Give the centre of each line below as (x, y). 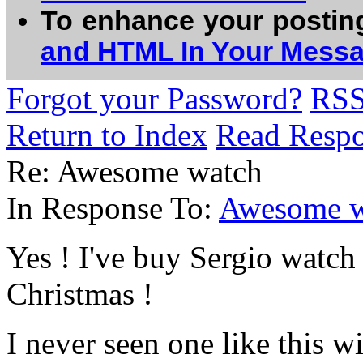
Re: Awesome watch (135, 171)
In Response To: (113, 208)
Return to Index (107, 135)
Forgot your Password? (154, 98)
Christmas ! (80, 294)
